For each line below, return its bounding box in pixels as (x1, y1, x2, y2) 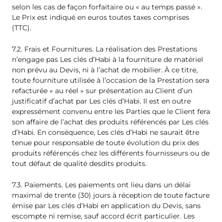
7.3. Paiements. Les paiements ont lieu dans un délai (12, 180, 191, 190)
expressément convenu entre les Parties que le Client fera (12, 107, 210, 116)
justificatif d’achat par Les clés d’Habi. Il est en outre (12, 97, 191, 106)
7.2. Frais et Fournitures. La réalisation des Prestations (12, 45, 197, 54)
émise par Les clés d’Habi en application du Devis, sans (12, 201, 201, 211)
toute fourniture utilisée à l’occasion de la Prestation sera (12, 76, 209, 85)
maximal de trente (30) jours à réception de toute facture (12, 191, 210, 200)
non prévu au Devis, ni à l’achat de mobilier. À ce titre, (12, 65, 198, 75)
